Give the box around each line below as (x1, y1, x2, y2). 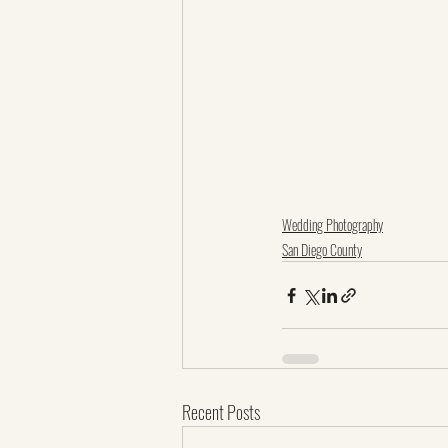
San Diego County (282, 239, 362, 260)
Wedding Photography (282, 214, 383, 235)
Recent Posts (182, 399, 260, 425)
